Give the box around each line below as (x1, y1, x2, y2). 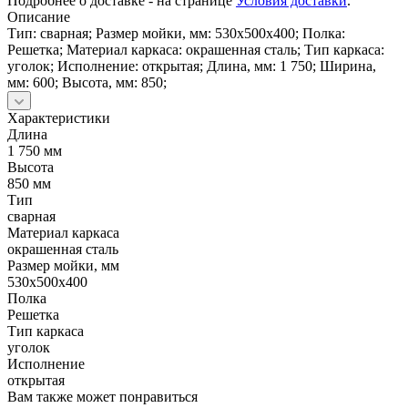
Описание (7, 8, 70, 25)
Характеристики (7, 109, 110, 126)
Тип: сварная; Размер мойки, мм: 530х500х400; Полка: (7, 25, 345, 41)
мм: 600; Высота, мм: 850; (7, 74, 167, 90)
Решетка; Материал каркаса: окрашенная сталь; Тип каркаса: (7, 41, 384, 57)
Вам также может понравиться (7, 388, 198, 404)
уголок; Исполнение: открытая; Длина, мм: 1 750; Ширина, (7, 57, 376, 74)
